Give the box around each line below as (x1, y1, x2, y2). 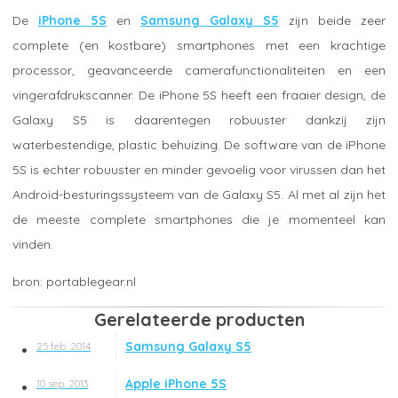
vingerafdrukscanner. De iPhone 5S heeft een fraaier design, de (12, 87, 386, 104)
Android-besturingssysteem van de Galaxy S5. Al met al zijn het (12, 187, 386, 203)
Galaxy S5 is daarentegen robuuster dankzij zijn (12, 112, 386, 129)
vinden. (12, 236, 53, 253)
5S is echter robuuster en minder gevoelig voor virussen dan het (12, 162, 386, 179)
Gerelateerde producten (93, 307, 305, 330)
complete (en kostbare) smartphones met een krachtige (12, 37, 386, 54)
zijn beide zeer (279, 12, 386, 29)
